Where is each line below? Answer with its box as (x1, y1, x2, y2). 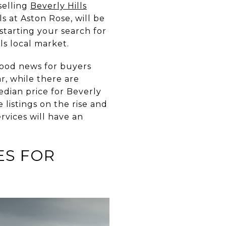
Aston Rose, (21, 14, 73, 23)
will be (73, 14, 105, 23)
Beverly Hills (30, 1, 87, 11)
